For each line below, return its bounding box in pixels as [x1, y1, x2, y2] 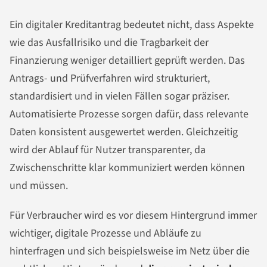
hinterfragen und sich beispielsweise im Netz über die [10, 244, 250, 259]
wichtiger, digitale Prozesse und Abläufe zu [10, 226, 201, 241]
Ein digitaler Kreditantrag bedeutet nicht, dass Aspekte [10, 17, 254, 33]
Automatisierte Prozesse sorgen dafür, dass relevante [10, 107, 249, 122]
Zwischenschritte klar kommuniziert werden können [10, 160, 245, 176]
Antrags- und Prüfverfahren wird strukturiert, [10, 71, 210, 86]
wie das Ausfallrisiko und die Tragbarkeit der [10, 35, 209, 51]
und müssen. [10, 178, 68, 194]
